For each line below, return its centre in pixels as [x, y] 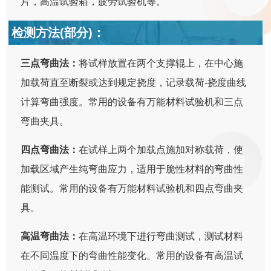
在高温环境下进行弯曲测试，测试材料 [161, 236]
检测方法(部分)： [58, 32]
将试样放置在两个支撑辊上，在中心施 [161, 63]
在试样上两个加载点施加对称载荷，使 [161, 149]
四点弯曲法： [50, 149]
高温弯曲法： [50, 236]
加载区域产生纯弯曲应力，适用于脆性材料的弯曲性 [132, 169]
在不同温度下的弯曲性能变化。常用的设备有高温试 [132, 255]
